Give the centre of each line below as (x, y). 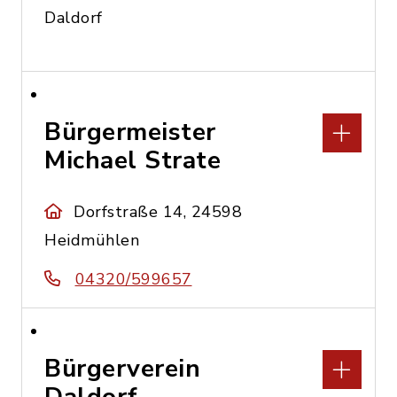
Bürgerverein (122, 369)
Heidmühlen (92, 240)
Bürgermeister (130, 132)
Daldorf (74, 18)
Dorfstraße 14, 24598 (158, 212)
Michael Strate (132, 160)
